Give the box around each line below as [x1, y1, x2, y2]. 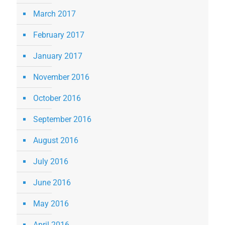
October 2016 [33, 93, 81, 103]
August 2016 [33, 136, 78, 146]
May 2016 [33, 199, 69, 209]
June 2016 [33, 178, 71, 188]
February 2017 [33, 30, 84, 40]
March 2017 [33, 9, 76, 19]
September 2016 [33, 115, 91, 125]
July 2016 [33, 157, 68, 167]
